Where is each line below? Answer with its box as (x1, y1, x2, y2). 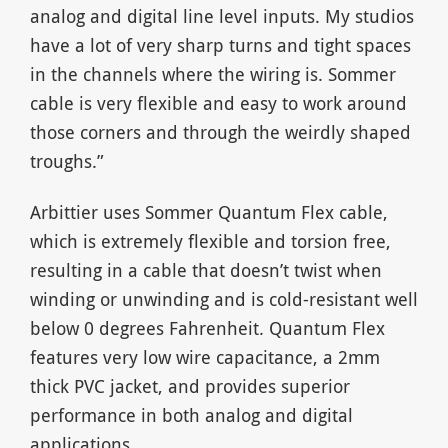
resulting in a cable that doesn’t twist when (29, 257, 382, 282)
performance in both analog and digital (29, 402, 353, 427)
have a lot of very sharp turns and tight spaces (29, 32, 411, 57)
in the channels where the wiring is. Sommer (29, 61, 396, 86)
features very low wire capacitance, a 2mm (29, 344, 380, 369)
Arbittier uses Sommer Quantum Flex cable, (29, 199, 388, 224)
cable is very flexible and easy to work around (29, 90, 407, 115)
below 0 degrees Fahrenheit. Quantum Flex (29, 315, 385, 340)
